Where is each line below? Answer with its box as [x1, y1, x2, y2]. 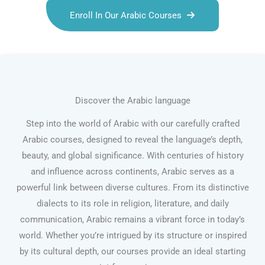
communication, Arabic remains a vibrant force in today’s [20, 214, 245, 225]
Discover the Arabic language [75, 95, 190, 106]
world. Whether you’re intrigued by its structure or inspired [18, 230, 247, 241]
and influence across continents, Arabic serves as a [31, 166, 234, 177]
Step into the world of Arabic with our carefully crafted [25, 118, 240, 130]
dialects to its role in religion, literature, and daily [36, 198, 229, 209]
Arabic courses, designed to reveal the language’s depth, [22, 134, 243, 146]
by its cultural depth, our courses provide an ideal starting [20, 246, 245, 257]
